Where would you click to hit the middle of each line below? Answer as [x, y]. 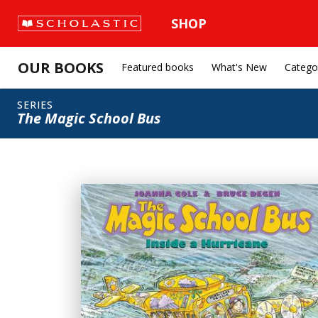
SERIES [35, 105]
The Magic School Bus [89, 118]
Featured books [158, 67]
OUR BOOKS [61, 67]
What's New [239, 67]
